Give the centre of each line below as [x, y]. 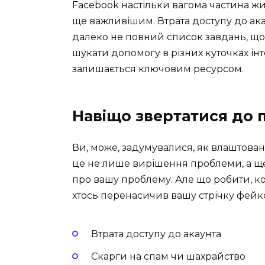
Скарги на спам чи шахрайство [168, 257]
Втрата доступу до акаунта [156, 234]
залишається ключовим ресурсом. [158, 69]
